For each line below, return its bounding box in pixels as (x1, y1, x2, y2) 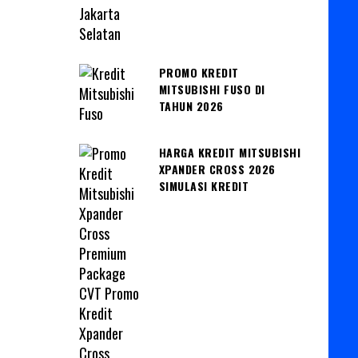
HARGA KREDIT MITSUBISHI (158, 143, 300, 161)
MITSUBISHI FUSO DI (158, 80, 265, 97)
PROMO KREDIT (158, 63, 239, 81)
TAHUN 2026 (158, 97, 224, 114)
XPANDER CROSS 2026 (158, 160, 276, 177)
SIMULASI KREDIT (158, 177, 249, 194)
